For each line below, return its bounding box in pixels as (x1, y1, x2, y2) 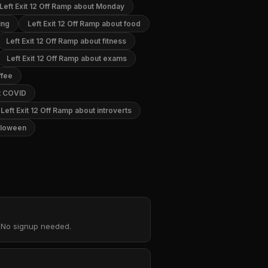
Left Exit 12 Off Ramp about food (28, 19, 141, 28)
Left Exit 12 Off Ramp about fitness (6, 36, 126, 45)
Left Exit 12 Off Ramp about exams (7, 54, 127, 63)
